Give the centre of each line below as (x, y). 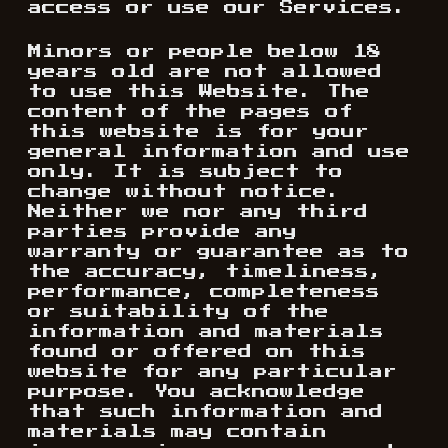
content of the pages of (190, 112)
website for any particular (212, 372)
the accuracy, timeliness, (205, 272)
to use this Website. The (199, 92)
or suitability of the (178, 312)
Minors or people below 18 (204, 52)
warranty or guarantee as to (218, 252)
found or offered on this (197, 352)
